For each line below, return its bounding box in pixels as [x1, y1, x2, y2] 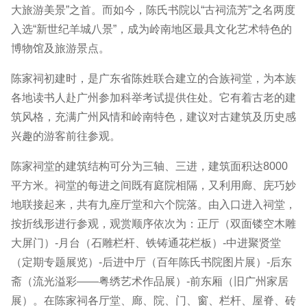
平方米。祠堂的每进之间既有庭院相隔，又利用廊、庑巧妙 [11, 180, 296, 192]
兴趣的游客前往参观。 [11, 130, 121, 143]
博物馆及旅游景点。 [11, 42, 110, 55]
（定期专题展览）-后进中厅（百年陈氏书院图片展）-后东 [11, 256, 292, 269]
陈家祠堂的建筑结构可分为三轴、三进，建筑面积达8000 [11, 160, 288, 173]
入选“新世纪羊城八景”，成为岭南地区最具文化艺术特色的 [11, 23, 292, 36]
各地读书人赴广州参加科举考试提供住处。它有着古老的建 [11, 92, 296, 104]
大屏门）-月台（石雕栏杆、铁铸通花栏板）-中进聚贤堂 [11, 237, 281, 249]
